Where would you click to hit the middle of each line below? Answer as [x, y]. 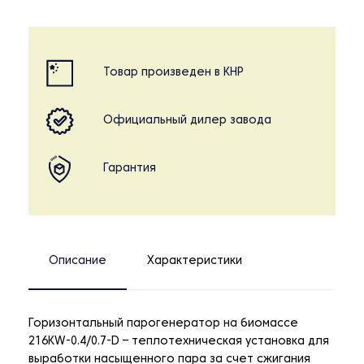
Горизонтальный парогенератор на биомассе [163, 324]
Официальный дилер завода [187, 121]
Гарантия [130, 169]
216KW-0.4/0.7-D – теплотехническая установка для [179, 342]
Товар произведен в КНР [173, 73]
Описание [78, 262]
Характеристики [195, 262]
